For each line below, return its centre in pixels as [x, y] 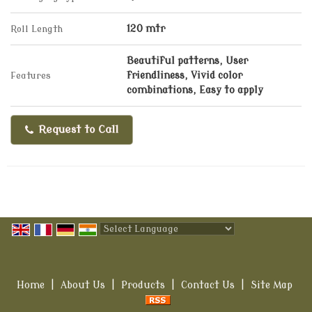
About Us [83, 285]
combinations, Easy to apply [195, 90]
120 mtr [146, 29]
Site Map [271, 285]
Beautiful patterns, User [187, 61]
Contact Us [208, 285]
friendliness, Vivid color [185, 76]
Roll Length [37, 29]
